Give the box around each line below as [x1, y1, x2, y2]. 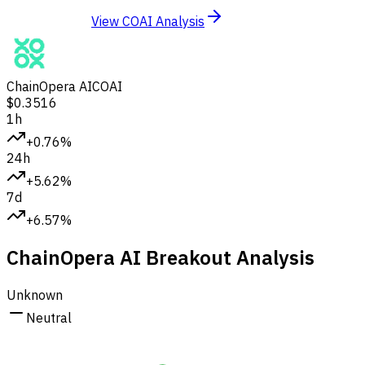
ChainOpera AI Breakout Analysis [7, 244, 314, 270]
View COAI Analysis [91, 13, 204, 29]
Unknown [7, 286, 63, 303]
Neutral [26, 309, 72, 326]
